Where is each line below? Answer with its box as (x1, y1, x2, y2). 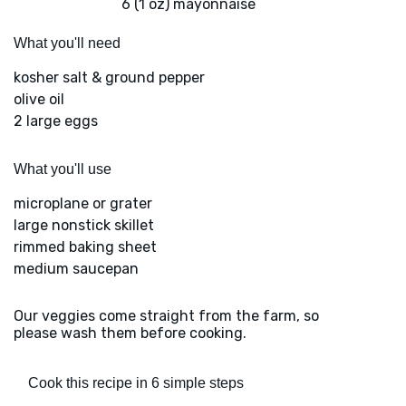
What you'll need (14, 35, 121, 52)
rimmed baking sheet (14, 238, 157, 256)
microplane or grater (14, 195, 152, 213)
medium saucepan (14, 260, 139, 278)
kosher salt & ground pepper (14, 69, 205, 87)
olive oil (14, 91, 64, 109)
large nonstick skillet (14, 217, 154, 235)
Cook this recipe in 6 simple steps (28, 375, 244, 391)
